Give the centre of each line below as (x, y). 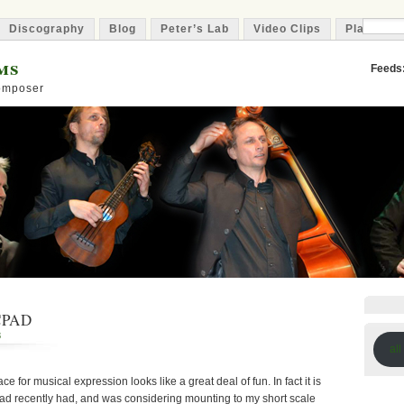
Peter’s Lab (195, 29)
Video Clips (287, 29)
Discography (47, 29)
